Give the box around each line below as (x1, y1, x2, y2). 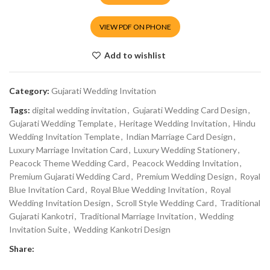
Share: (9, 243, 34, 254)
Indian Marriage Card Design (126, 131, 233, 142)
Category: (9, 86, 49, 96)
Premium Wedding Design (136, 171, 234, 182)
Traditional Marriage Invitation (80, 211, 193, 222)
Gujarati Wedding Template (9, 118, 113, 129)
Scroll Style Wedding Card (116, 198, 214, 209)
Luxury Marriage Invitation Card (9, 145, 128, 155)
